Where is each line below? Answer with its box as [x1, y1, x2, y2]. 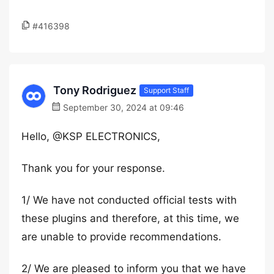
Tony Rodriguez [53, 84, 136, 97]
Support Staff [144, 85, 189, 95]
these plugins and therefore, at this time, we [21, 212, 239, 224]
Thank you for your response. [21, 162, 165, 174]
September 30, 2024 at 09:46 [61, 102, 184, 113]
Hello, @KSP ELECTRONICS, [21, 130, 160, 143]
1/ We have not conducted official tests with [21, 194, 237, 206]
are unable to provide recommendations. [21, 231, 221, 243]
